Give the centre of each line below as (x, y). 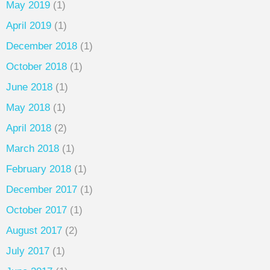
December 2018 (42, 46)
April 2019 (29, 26)
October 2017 (36, 210)
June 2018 (29, 87)
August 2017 (34, 231)
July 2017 (28, 251)
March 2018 (33, 149)
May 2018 (28, 108)
